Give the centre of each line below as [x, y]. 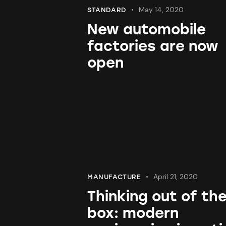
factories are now [153, 46]
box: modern [133, 213]
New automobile [147, 30]
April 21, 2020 [176, 177]
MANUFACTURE [114, 177]
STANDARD [107, 10]
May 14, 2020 [161, 10]
